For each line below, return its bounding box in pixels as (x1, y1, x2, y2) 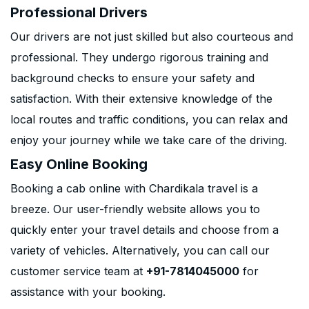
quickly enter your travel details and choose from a (10, 223, 279, 237)
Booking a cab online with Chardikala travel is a (10, 181, 258, 195)
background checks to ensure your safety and (10, 71, 255, 85)
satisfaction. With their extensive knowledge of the (10, 92, 272, 106)
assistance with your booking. (10, 285, 166, 299)
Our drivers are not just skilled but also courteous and (10, 30, 293, 43)
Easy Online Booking (10, 156, 148, 172)
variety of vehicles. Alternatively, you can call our (10, 243, 270, 257)
